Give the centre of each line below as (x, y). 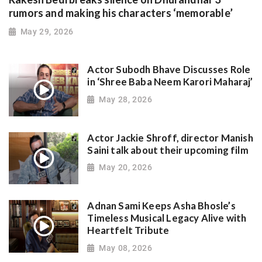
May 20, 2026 (126, 168)
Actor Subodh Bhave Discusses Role (169, 70)
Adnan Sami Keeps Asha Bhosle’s (161, 206)
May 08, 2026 (126, 248)
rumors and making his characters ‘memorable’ (121, 13)
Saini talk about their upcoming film (168, 150)
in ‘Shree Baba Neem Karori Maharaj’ (170, 82)
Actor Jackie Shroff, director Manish (170, 138)
